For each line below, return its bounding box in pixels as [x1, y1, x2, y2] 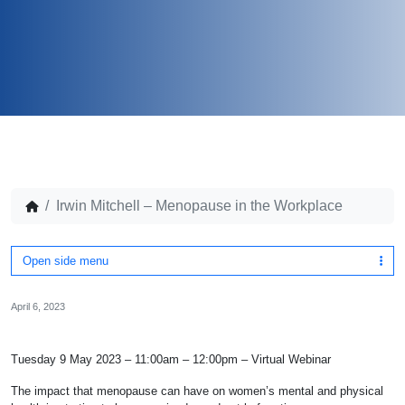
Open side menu [23, 254, 108, 268]
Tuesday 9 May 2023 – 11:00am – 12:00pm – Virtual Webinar [11, 353, 331, 366]
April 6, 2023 [11, 301, 65, 312]
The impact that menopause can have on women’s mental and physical [11, 384, 383, 398]
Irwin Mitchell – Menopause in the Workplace [56, 198, 343, 213]
